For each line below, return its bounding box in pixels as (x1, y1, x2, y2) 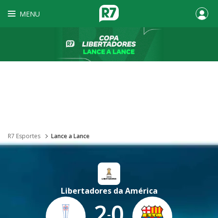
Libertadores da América (60, 185, 158, 196)
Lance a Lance (51, 132, 90, 140)
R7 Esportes (8, 132, 40, 140)
